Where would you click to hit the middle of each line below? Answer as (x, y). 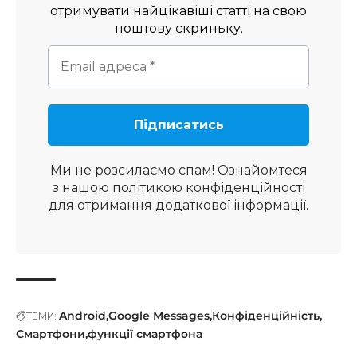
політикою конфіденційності (208, 188)
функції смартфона (145, 334)
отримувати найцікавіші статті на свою (178, 11)
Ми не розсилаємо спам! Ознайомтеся (178, 171)
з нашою (82, 188)
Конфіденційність (266, 316)
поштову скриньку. (178, 29)
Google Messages (159, 316)
